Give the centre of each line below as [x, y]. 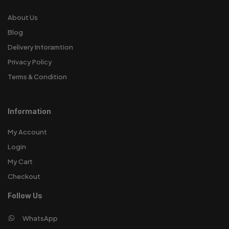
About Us [23, 17]
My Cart [20, 161]
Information [29, 111]
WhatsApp [40, 218]
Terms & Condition [37, 76]
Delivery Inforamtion [40, 47]
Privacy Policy [30, 62]
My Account [27, 132]
